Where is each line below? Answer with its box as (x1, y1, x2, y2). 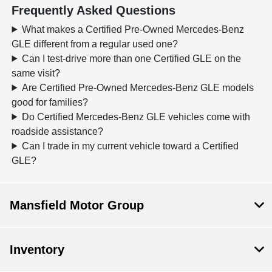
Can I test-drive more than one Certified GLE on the (22, 53, 242, 64)
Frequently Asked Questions (12, 3, 176, 17)
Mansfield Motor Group (10, 198, 144, 212)
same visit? (12, 67, 61, 78)
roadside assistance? (12, 126, 104, 137)
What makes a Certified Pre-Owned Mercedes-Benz (22, 24, 245, 35)
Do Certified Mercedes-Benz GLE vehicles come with (22, 111, 251, 122)
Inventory (10, 242, 64, 256)
